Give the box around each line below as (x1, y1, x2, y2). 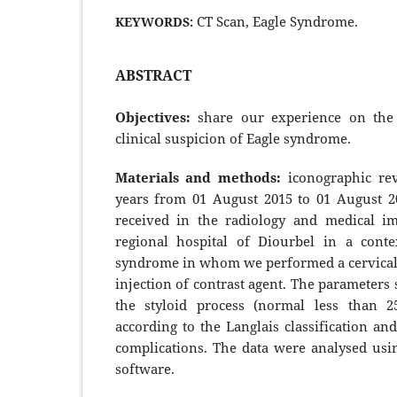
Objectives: (114, 107, 198, 126)
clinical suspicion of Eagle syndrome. (114, 128, 351, 147)
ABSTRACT (114, 65, 191, 85)
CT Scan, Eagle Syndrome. (196, 12, 358, 30)
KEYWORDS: (114, 12, 197, 30)
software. (114, 359, 175, 378)
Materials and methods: (114, 167, 289, 186)
